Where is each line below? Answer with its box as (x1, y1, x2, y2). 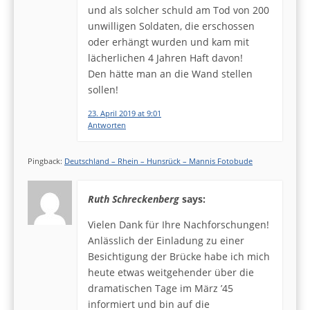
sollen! (88, 82, 118, 96)
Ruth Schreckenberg (88, 192, 179, 206)
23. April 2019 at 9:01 (88, 107, 161, 118)
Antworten (88, 119, 126, 130)
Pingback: (28, 155, 64, 166)
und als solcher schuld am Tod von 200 (88, 3, 269, 17)
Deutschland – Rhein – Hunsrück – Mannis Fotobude (64, 155, 253, 166)
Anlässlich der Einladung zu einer (88, 234, 244, 248)
